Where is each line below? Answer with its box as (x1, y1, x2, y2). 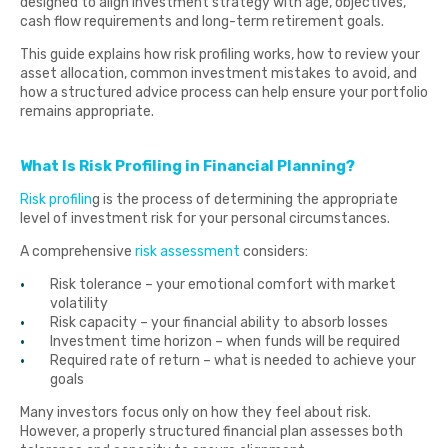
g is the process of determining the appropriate (92, 190, 398, 208)
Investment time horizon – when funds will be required (50, 332, 400, 350)
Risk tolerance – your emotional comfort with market (50, 275, 396, 293)
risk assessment (135, 242, 240, 260)
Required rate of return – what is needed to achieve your (50, 351, 416, 369)
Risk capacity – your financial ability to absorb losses (50, 313, 388, 331)
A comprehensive (20, 242, 135, 260)
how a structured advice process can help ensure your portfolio (20, 84, 428, 101)
